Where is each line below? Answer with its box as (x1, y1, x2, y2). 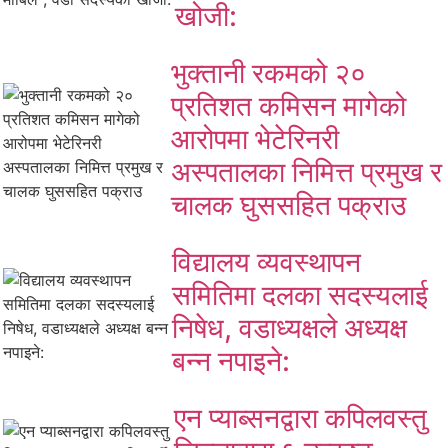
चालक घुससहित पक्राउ (171, 187, 407, 222)
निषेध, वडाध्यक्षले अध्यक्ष (172, 310, 408, 345)
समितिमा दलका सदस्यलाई (172, 277, 429, 312)
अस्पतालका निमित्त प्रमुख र (171, 154, 443, 189)
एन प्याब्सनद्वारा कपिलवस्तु (174, 400, 428, 435)
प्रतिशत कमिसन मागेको (171, 88, 407, 123)
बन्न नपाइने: (172, 343, 291, 378)
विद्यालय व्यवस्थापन (172, 244, 362, 279)
